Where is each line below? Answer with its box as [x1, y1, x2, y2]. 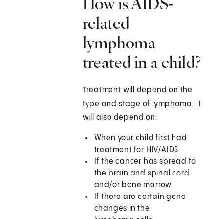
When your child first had [94, 134, 187, 143]
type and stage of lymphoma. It [82, 100, 201, 109]
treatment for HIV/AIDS [94, 146, 179, 154]
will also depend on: [82, 113, 158, 122]
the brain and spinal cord [94, 169, 190, 178]
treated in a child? [82, 52, 201, 73]
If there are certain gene [94, 193, 186, 201]
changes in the [94, 204, 150, 213]
